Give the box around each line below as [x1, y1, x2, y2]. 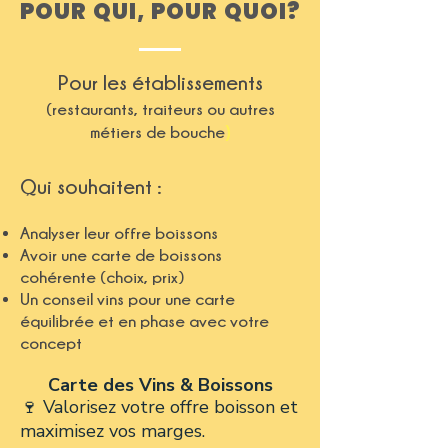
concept [20, 334, 82, 352]
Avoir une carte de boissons [20, 246, 222, 264]
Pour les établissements [57, 71, 263, 93]
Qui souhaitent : [20, 175, 161, 197]
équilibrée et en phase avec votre [20, 312, 269, 330]
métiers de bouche [89, 123, 225, 141]
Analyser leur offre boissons [20, 224, 218, 242]
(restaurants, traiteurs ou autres [45, 100, 275, 118]
